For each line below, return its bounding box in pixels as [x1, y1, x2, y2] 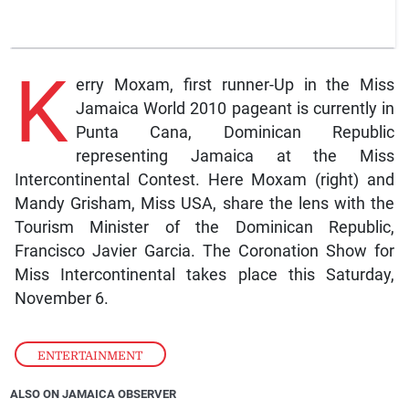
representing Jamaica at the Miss [75, 147, 395, 166]
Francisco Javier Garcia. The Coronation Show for [14, 242, 395, 261]
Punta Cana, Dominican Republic [75, 123, 395, 142]
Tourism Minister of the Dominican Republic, [14, 218, 395, 237]
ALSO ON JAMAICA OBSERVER [10, 387, 177, 402]
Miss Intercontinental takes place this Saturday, [14, 266, 395, 285]
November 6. [14, 289, 109, 309]
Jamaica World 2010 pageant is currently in [75, 100, 395, 119]
